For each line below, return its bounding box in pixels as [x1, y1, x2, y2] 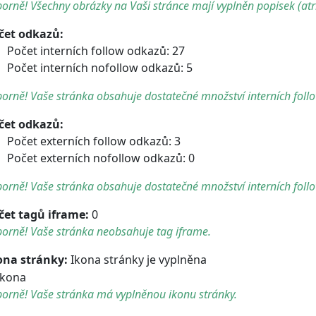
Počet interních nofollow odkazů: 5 [7, 59, 193, 75]
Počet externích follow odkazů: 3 [7, 133, 181, 149]
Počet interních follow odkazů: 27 [7, 42, 185, 59]
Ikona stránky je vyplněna [68, 251, 207, 267]
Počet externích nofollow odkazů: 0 [7, 150, 195, 166]
